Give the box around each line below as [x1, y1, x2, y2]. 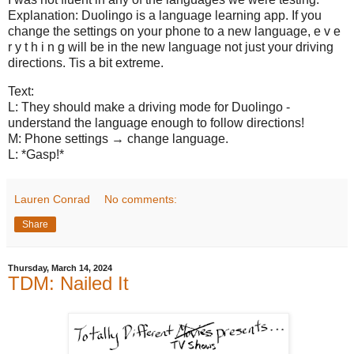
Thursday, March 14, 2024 [8, 262, 112, 273]
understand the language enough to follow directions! [8, 115, 304, 130]
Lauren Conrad [14, 192, 90, 205]
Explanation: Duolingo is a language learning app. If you [8, 8, 322, 22]
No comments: [104, 192, 178, 205]
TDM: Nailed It [8, 272, 129, 294]
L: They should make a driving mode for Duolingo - [8, 100, 290, 114]
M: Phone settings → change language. [8, 131, 228, 145]
